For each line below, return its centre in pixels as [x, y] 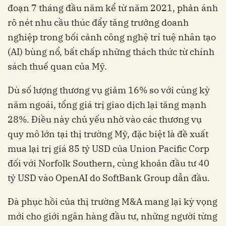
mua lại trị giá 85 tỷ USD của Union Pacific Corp [108, 149]
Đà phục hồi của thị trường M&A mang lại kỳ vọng [112, 202]
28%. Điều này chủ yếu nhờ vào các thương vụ [105, 119]
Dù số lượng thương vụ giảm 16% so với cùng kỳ [109, 90]
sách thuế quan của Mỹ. [57, 66]
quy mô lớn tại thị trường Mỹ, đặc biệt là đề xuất [108, 134]
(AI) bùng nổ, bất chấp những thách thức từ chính [111, 52]
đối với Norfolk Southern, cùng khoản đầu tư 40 [108, 163]
